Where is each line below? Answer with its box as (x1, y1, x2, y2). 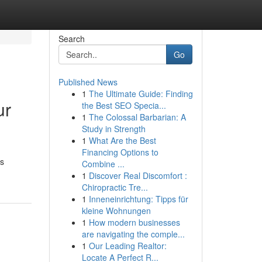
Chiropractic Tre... (81, 181, 148, 193)
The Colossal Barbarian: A (88, 111, 186, 123)
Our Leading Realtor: (88, 240, 167, 251)
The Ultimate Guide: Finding (88, 88, 193, 99)
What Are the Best (88, 135, 156, 146)
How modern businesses (88, 216, 180, 228)
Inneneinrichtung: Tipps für (88, 193, 188, 205)
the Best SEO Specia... (81, 99, 166, 111)
